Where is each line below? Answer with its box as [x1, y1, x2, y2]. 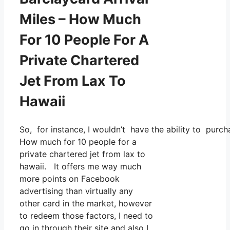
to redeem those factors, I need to [20, 210, 153, 221]
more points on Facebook [20, 174, 120, 184]
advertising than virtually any [20, 186, 133, 197]
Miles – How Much [20, 10, 141, 28]
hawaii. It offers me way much [20, 161, 141, 172]
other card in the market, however [20, 198, 152, 209]
